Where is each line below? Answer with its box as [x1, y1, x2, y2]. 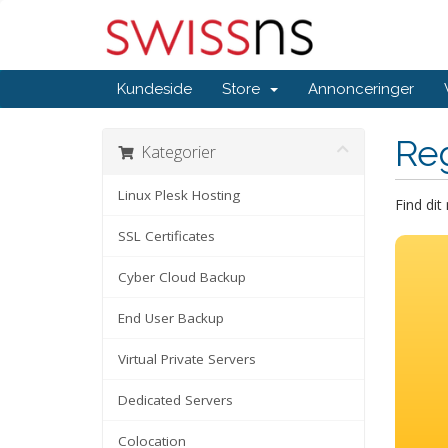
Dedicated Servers [118, 391, 233, 409]
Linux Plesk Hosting [118, 186, 240, 204]
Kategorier [133, 141, 216, 163]
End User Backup [118, 309, 224, 327]
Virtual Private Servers [118, 350, 256, 368]
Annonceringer [308, 80, 414, 98]
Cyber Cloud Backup [118, 268, 246, 286]
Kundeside [117, 80, 192, 98]
